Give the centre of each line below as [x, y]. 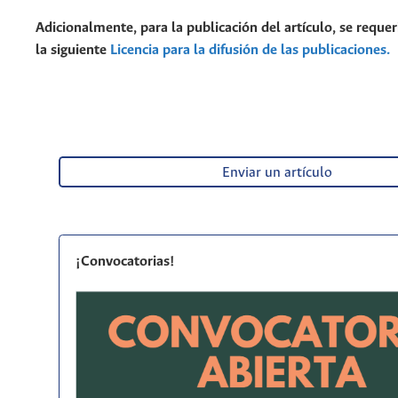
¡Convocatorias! [125, 262]
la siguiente [73, 50]
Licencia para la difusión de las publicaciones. [250, 50]
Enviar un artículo [277, 172]
